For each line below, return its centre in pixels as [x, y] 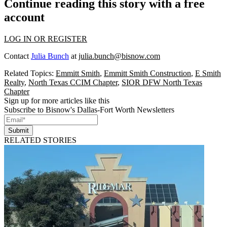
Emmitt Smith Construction [147, 73]
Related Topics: [30, 73]
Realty [14, 82]
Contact [17, 56]
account [24, 17]
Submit [18, 130]
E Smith [208, 73]
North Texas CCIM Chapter [73, 82]
